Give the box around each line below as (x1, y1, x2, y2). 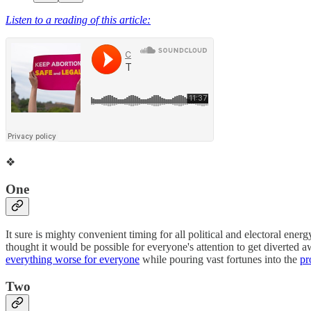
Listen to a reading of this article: (6, 13, 151, 26)
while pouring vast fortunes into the (140, 253, 300, 266)
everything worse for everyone (6, 253, 140, 266)
